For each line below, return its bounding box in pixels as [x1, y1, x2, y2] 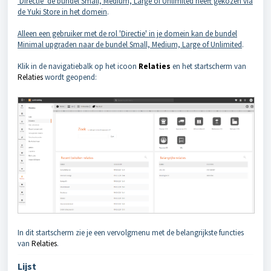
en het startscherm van [172, 61, 246, 71]
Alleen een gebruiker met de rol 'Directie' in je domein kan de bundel [18, 28, 237, 39]
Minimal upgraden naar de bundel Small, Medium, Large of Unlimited [18, 39, 242, 50]
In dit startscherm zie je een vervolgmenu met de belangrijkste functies [18, 227, 244, 238]
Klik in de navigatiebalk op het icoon [18, 61, 139, 71]
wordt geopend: [45, 72, 97, 82]
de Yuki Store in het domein [18, 7, 107, 17]
